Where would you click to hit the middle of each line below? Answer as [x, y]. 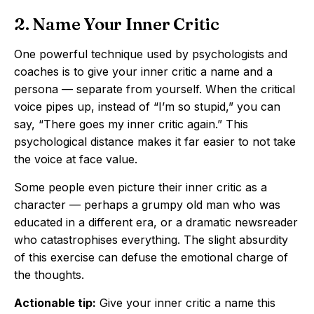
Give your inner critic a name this [186, 303]
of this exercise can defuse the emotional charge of [151, 257]
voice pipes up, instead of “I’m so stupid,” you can [147, 107]
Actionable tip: [55, 303]
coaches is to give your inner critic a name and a [143, 71]
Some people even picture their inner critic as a [141, 187]
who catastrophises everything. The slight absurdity [151, 240]
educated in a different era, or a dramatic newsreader [156, 222]
